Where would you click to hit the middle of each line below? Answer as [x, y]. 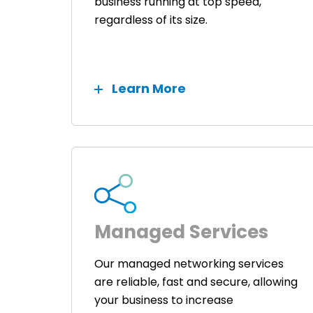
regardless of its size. [151, 20]
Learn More [149, 88]
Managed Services [181, 232]
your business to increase [164, 300]
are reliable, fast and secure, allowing [196, 282]
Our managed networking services [189, 264]
